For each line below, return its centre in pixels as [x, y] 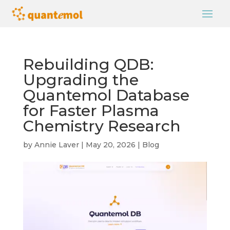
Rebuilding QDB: [88, 64]
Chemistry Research [102, 126]
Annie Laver [56, 145]
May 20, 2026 [110, 145]
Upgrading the [81, 80]
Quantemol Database [106, 95]
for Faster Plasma [91, 111]
